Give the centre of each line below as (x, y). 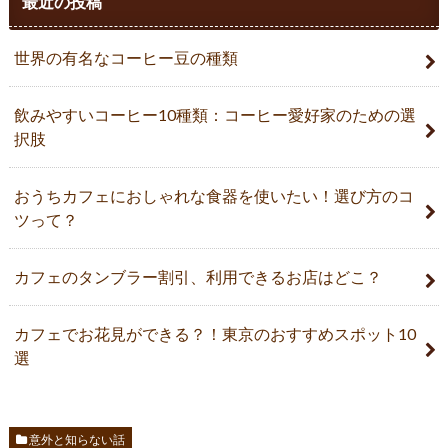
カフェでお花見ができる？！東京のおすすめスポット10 (214, 334)
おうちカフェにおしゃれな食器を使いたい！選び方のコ (213, 196)
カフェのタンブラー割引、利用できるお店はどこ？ (197, 277)
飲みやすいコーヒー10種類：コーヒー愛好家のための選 (214, 115)
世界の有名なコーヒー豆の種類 (125, 58)
